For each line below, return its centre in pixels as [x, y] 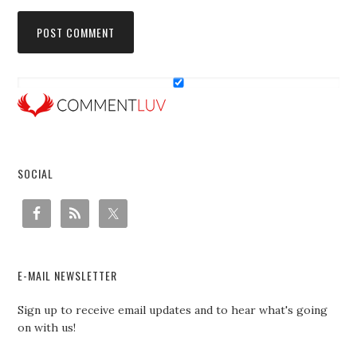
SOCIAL [36, 173]
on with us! [47, 328]
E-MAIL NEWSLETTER [68, 275]
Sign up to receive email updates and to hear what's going [173, 310]
